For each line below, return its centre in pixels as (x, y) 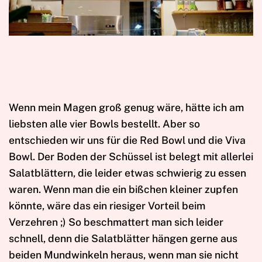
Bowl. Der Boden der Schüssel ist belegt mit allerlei (131, 156)
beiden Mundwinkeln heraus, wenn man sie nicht (124, 254)
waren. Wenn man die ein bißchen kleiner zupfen (123, 189)
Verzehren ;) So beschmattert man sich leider (116, 222)
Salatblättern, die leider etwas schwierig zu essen (127, 173)
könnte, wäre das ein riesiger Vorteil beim (107, 205)
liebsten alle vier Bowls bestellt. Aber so (104, 123)
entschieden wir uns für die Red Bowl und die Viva (127, 140)
